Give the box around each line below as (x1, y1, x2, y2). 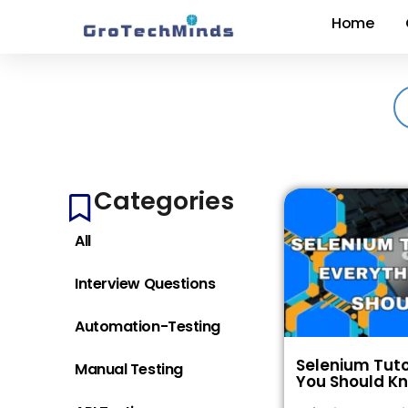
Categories (94, 184, 234, 218)
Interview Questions (75, 273, 216, 294)
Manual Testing (75, 359, 183, 380)
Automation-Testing (75, 316, 220, 337)
